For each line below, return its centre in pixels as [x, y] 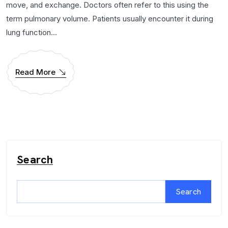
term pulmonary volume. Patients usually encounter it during [110, 19]
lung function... [32, 32]
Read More [36, 72]
